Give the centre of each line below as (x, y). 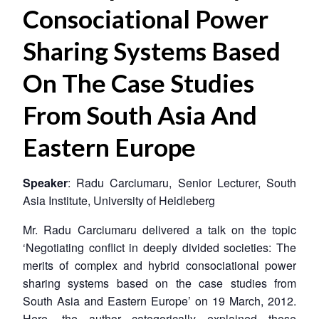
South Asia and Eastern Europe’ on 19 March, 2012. (159, 300)
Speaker (45, 182)
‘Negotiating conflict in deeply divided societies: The (159, 247)
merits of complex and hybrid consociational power (159, 265)
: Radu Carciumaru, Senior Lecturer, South (182, 182)
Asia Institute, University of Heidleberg (119, 200)
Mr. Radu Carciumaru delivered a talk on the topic (159, 229)
